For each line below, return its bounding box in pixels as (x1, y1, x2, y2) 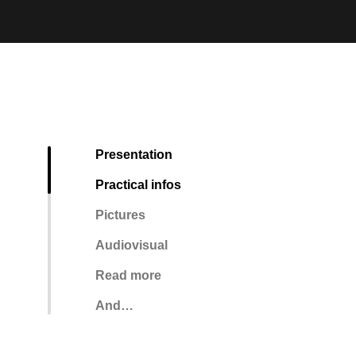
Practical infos (95, 178, 181, 192)
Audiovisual (95, 238, 168, 252)
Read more (95, 269, 161, 282)
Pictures (95, 208, 145, 222)
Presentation (95, 148, 172, 161)
